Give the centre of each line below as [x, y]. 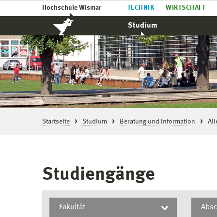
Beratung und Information [157, 122]
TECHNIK [141, 8]
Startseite [56, 122]
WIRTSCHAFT [186, 8]
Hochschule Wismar [72, 8]
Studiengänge [99, 175]
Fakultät [72, 207]
